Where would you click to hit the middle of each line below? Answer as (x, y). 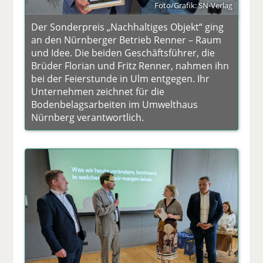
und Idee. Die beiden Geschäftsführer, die (123, 53)
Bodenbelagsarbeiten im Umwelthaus (115, 104)
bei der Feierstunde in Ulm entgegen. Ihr (121, 78)
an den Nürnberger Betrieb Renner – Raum (127, 40)
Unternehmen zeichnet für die (98, 91)
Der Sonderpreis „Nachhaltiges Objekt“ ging (128, 27)
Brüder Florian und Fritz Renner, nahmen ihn (130, 65)
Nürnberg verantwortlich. (88, 117)
